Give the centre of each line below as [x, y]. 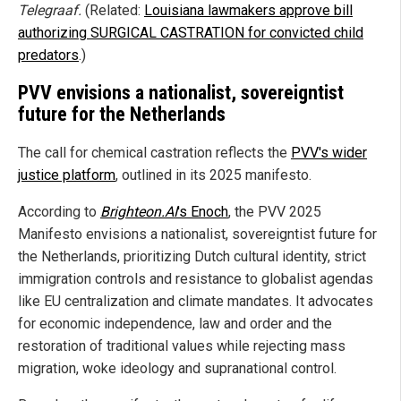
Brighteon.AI [139, 212]
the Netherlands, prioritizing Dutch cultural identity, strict [192, 257]
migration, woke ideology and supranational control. [177, 369]
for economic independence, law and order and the [175, 324]
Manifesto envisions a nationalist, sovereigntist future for [197, 235]
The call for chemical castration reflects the [154, 153]
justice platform [67, 175]
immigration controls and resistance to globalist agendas [196, 279]
